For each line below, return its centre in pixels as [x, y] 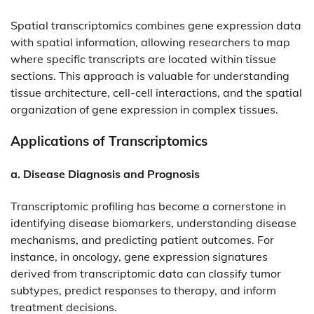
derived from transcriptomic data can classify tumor [146, 273]
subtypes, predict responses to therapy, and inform [143, 290]
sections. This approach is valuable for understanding [150, 76]
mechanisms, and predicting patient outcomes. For [142, 239]
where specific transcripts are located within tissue [143, 59]
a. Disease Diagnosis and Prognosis [105, 174]
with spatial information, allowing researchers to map [150, 42]
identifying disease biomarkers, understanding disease [153, 223]
